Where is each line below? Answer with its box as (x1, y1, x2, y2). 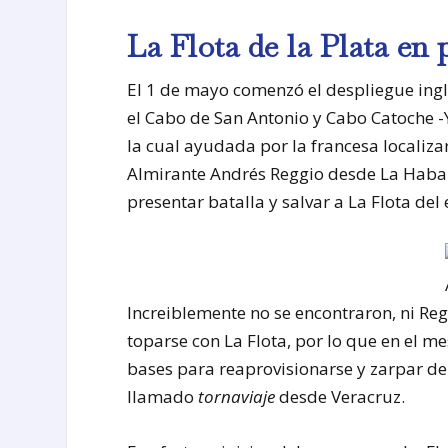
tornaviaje (198, 385, 276, 409)
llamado (127, 385, 199, 409)
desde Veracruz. (275, 385, 406, 409)
